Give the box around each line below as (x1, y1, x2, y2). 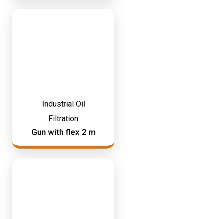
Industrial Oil (42, 99, 85, 109)
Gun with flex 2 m (31, 127, 96, 137)
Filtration (48, 114, 78, 123)
